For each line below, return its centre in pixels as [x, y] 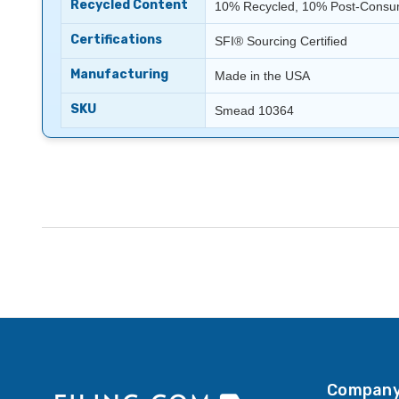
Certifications [116, 39]
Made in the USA [262, 75]
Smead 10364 [254, 110]
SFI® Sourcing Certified [281, 41]
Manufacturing [119, 74]
